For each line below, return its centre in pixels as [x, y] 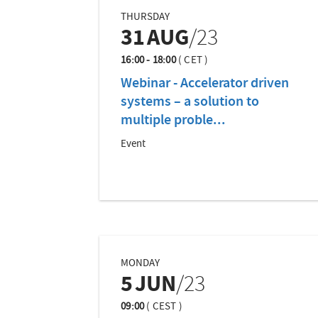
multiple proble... [174, 121]
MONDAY [141, 264]
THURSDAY [146, 17]
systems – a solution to [190, 103]
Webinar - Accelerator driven [205, 84]
